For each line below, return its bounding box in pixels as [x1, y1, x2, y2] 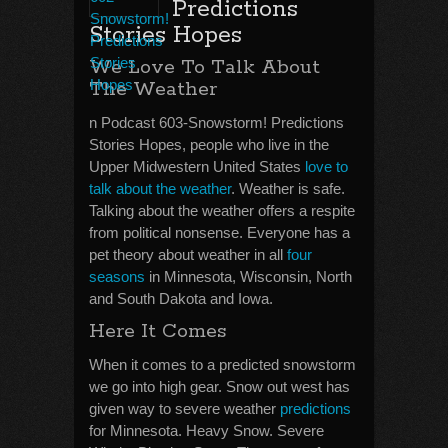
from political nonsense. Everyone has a [89, 224, 350, 241]
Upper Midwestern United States [89, 158, 301, 175]
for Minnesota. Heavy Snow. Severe [89, 422, 324, 439]
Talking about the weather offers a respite [89, 202, 355, 219]
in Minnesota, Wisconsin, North [145, 268, 352, 285]
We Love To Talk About [89, 55, 320, 80]
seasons [89, 268, 145, 285]
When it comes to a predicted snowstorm [89, 356, 356, 373]
